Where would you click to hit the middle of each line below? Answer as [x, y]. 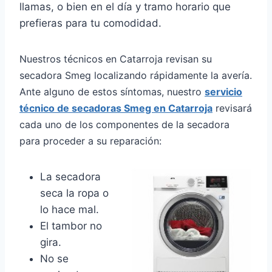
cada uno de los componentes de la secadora [124, 125]
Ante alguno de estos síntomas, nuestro [112, 92]
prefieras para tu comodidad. [90, 23]
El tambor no [71, 226]
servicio [223, 92]
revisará [232, 108]
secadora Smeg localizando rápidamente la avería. [136, 76]
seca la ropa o [74, 193]
